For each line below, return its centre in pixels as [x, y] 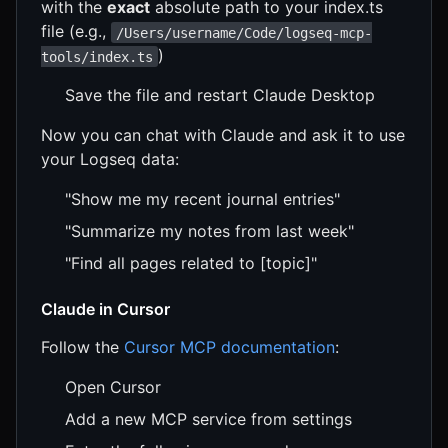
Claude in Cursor [105, 309]
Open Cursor [113, 387]
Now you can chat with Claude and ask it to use [223, 135]
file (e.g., [76, 31]
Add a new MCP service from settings [208, 419]
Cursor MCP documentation [229, 347]
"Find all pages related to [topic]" [191, 263]
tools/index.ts [97, 56]
